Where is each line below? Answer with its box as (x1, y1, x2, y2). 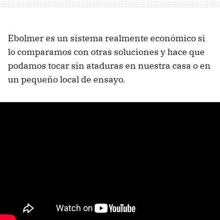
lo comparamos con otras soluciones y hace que (8, 46, 205, 57)
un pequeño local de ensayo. (8, 73, 125, 85)
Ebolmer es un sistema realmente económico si (8, 32, 205, 44)
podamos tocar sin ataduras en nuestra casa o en (8, 59, 211, 71)
